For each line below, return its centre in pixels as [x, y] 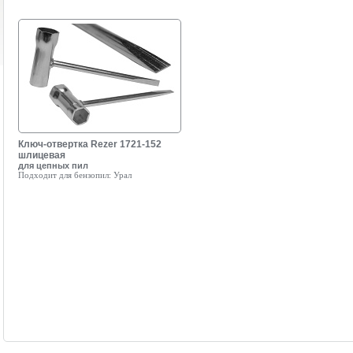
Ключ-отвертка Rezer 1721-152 [90, 144]
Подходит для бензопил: [65, 175]
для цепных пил [53, 165]
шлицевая [42, 155]
